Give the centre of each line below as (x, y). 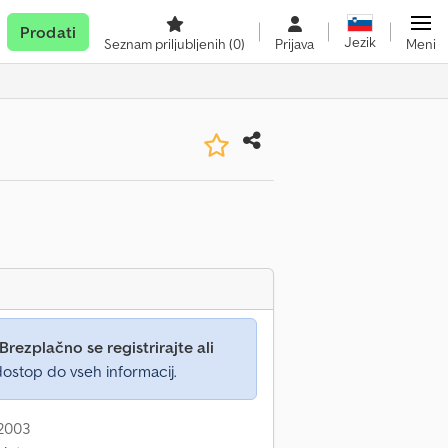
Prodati (47, 32)
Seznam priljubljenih (166, 44)
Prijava (294, 44)
